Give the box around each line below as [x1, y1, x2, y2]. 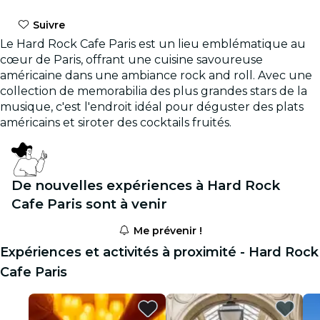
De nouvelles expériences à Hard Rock [11, 176, 280, 194]
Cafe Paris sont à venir [11, 195, 167, 212]
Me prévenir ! [130, 224, 202, 237]
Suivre [29, 18, 65, 31]
